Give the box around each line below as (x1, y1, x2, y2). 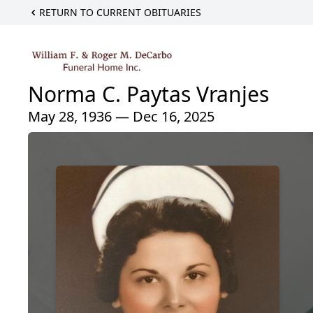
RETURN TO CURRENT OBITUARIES (39, 6, 201, 19)
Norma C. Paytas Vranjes (28, 80, 269, 109)
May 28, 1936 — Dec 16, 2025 (28, 107, 214, 126)
